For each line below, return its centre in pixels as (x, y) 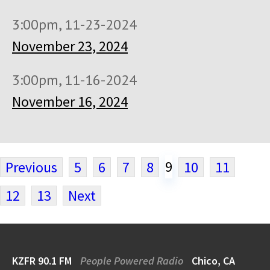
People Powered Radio (132, 261)
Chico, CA (212, 261)
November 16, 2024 (70, 102)
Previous (31, 167)
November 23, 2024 (70, 46)
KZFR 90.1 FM (43, 261)
